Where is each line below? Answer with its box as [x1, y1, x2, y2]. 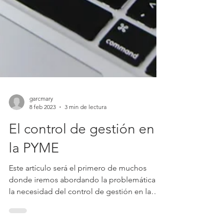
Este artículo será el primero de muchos [9, 183, 147, 192]
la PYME [9, 159, 59, 175]
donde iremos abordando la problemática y [9, 195, 161, 204]
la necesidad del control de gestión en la [9, 206, 151, 216]
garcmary [29, 114, 53, 122]
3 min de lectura [65, 123, 107, 130]
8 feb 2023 [29, 123, 56, 130]
